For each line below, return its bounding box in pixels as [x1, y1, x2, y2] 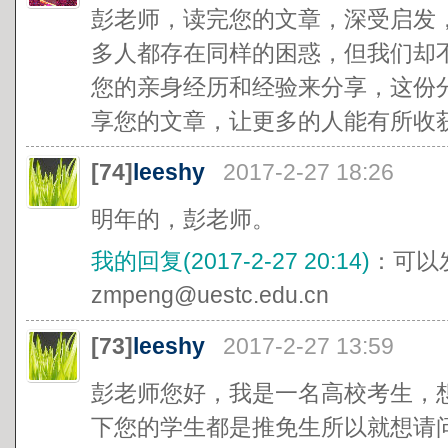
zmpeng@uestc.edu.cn [91, 282, 329, 308]
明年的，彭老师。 [91, 206, 275, 232]
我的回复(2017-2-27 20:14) [91, 248, 370, 274]
